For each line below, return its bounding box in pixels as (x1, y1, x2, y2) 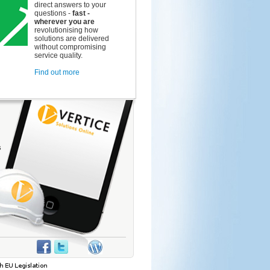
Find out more (34, 68, 80, 77)
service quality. (34, 51, 83, 60)
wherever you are (34, 17, 95, 26)
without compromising (34, 43, 106, 51)
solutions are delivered (34, 34, 109, 43)
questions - (34, 9, 72, 17)
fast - (72, 9, 90, 17)
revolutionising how (34, 26, 98, 34)
